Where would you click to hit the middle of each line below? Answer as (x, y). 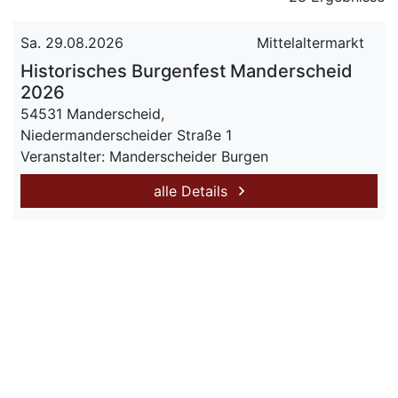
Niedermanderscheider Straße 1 (126, 135)
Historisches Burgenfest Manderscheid (187, 71)
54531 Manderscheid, (92, 114)
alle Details (193, 191)
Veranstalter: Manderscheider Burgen (144, 156)
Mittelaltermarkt (310, 43)
